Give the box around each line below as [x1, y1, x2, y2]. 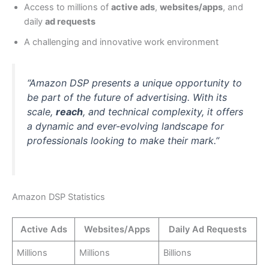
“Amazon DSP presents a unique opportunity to [27, 77, 242, 89]
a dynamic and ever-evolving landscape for [27, 120, 224, 133]
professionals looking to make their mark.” [27, 134, 219, 147]
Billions [163, 247, 192, 258]
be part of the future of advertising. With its [27, 91, 227, 104]
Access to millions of [24, 2, 111, 13]
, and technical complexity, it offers [83, 106, 243, 118]
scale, [27, 106, 56, 118]
